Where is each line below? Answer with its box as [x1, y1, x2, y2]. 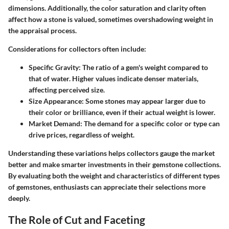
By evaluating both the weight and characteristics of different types [8, 171, 220, 180]
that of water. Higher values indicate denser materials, [29, 74, 198, 83]
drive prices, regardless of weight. [29, 130, 134, 139]
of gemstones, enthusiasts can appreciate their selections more [8, 182, 205, 191]
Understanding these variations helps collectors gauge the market [8, 148, 215, 157]
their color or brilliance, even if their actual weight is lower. [29, 107, 215, 117]
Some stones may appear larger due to [84, 96, 205, 105]
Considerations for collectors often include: [8, 44, 146, 53]
